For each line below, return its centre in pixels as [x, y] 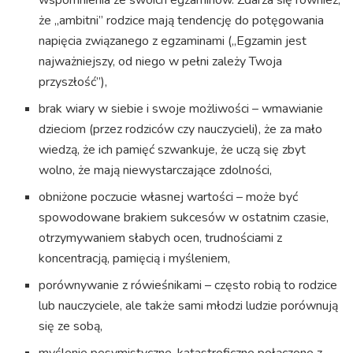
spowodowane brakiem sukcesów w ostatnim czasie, [184, 217]
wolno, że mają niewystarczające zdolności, [156, 170]
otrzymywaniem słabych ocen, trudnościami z [161, 238]
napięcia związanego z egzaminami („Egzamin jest [173, 41]
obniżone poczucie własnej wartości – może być [169, 197]
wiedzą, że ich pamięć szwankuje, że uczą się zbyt [173, 149]
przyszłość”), [73, 82]
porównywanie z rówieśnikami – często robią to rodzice [188, 285]
